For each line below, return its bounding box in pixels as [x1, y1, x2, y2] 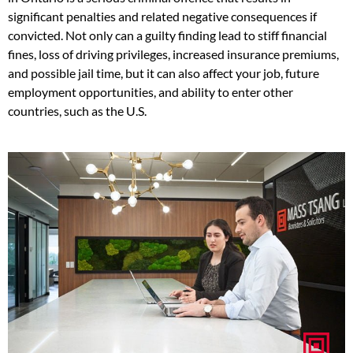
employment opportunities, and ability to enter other [8, 85, 293, 99]
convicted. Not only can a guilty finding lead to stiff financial [8, 28, 327, 43]
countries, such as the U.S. [8, 104, 147, 118]
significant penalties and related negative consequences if [8, 9, 317, 24]
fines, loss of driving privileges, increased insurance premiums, [8, 47, 339, 61]
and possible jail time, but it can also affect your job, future [8, 66, 319, 80]
